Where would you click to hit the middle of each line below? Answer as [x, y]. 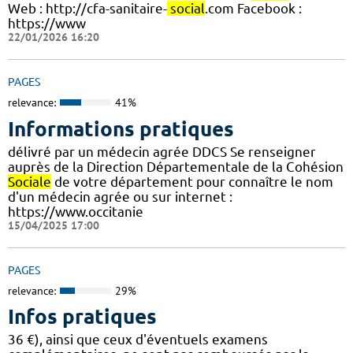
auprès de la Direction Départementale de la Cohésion [176, 166]
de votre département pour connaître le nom [192, 181]
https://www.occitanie [76, 211]
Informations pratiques [121, 128]
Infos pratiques [82, 317]
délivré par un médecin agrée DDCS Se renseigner [162, 151]
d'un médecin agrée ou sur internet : [120, 196]
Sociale [30, 181]
